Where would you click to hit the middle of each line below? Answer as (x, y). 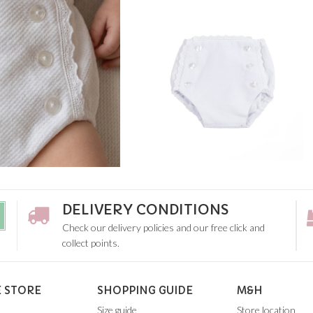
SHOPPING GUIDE (145, 290)
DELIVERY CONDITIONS (145, 210)
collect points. (91, 242)
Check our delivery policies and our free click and (163, 227)
